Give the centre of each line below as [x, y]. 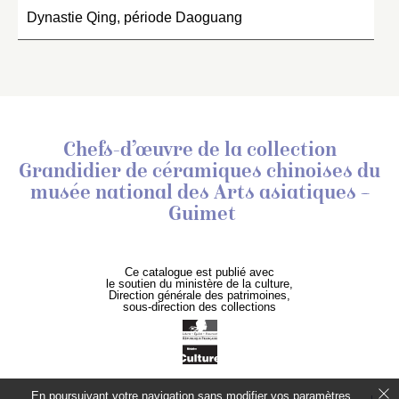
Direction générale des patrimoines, [199, 295]
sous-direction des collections [199, 306]
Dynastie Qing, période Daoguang [134, 17]
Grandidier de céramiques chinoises [186, 172]
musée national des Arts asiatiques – [199, 194]
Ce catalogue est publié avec [199, 272]
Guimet [199, 215]
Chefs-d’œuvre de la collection [199, 151]
